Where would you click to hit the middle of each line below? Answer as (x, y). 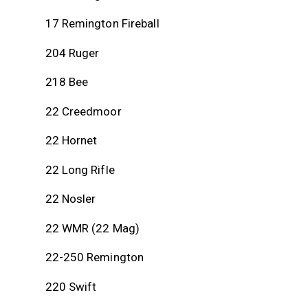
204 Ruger (72, 53)
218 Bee (67, 82)
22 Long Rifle (80, 169)
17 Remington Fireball (102, 24)
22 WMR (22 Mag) (92, 228)
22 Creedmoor (83, 111)
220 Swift (71, 286)
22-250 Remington (95, 257)
